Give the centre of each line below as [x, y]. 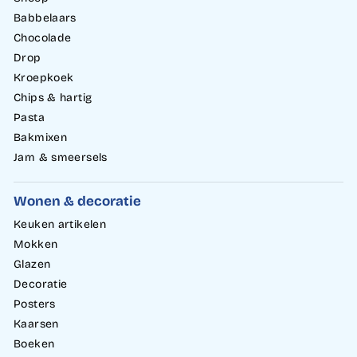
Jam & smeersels [61, 158]
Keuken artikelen [60, 225]
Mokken [36, 245]
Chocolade [43, 38]
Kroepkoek [44, 78]
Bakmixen [40, 138]
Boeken [34, 344]
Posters [35, 304]
